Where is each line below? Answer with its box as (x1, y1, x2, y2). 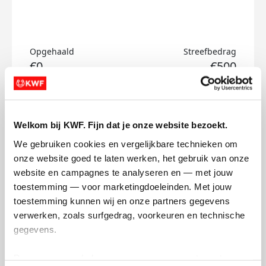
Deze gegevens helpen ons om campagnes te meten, (14, 252, 235, 263)
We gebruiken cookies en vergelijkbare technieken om (14, 138, 238, 149)
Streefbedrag (183, 46, 236, 57)
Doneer (37, 94, 71, 107)
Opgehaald (30, 46, 74, 57)
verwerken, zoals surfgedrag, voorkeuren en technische (14, 210, 245, 220)
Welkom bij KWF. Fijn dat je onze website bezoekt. (14, 119, 228, 130)
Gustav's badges (80, 128, 186, 147)
